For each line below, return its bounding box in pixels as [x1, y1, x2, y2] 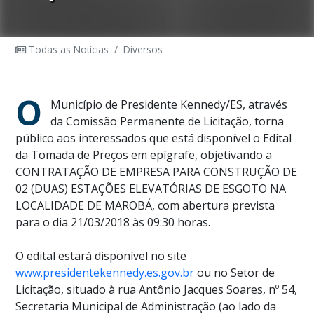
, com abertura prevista [152, 198, 275, 213]
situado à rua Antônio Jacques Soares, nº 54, [67, 282, 298, 297]
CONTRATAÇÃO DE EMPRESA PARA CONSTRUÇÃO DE [15, 164, 298, 179]
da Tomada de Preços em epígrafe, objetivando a [15, 147, 273, 163]
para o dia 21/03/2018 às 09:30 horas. [15, 214, 211, 230]
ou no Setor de [194, 265, 275, 280]
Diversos [123, 43, 163, 56]
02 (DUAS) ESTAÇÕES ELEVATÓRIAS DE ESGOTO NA [15, 181, 287, 196]
